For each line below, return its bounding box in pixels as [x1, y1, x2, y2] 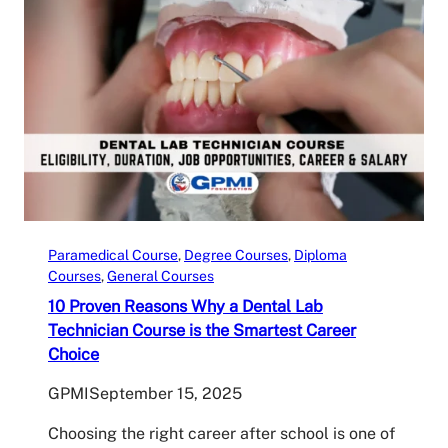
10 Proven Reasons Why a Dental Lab [48, 295, 323, 316]
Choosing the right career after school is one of [48, 423, 395, 443]
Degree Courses [184, 246, 288, 263]
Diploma [294, 246, 347, 263]
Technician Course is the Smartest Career [48, 319, 356, 340]
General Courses [107, 267, 214, 284]
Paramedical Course [48, 246, 178, 263]
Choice [48, 343, 99, 364]
